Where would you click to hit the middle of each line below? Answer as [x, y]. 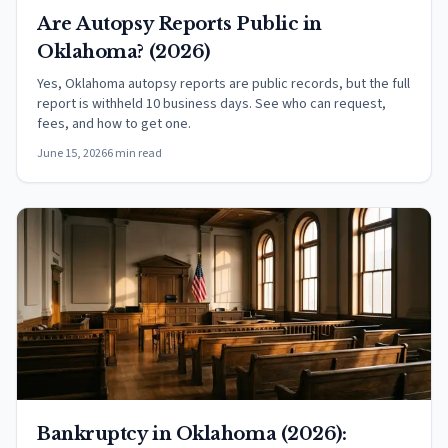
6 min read [134, 153]
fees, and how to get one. [114, 124]
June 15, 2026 [72, 153]
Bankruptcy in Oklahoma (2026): [192, 434]
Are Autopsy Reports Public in [179, 24]
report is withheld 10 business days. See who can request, [211, 104]
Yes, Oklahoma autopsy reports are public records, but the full [223, 84]
